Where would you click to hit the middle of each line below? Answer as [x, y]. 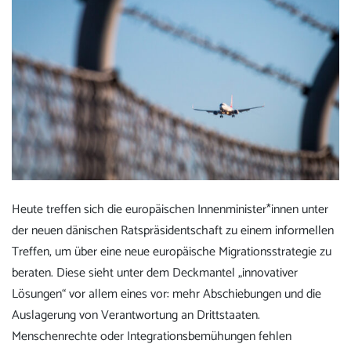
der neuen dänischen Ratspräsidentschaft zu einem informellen [173, 230]
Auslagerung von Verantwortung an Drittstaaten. [136, 315]
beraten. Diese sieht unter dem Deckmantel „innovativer [155, 273]
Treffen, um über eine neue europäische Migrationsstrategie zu [172, 251]
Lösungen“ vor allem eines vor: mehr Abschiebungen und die [166, 294]
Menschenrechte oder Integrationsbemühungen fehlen [152, 336]
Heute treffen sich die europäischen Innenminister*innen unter [170, 209]
